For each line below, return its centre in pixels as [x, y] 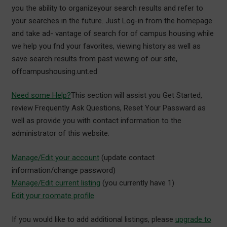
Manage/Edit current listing [56, 183]
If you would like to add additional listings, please [93, 220]
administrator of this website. [60, 134]
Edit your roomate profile [53, 195]
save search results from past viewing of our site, [94, 59]
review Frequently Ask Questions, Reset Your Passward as [108, 108]
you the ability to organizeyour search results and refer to [107, 8]
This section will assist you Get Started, [136, 96]
